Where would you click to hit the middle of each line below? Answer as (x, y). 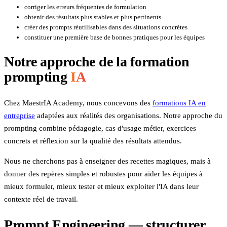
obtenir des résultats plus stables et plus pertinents (93, 17)
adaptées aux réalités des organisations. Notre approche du (129, 115)
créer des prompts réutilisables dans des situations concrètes (106, 27)
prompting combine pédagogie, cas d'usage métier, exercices (100, 128)
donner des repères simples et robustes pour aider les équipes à (103, 174)
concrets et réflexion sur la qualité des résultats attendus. (93, 141)
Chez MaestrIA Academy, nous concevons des (78, 103)
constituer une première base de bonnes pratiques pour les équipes (115, 37)
